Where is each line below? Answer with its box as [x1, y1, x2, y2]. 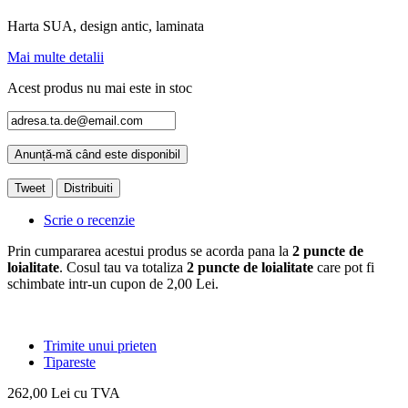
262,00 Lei [7, 384, 70, 401]
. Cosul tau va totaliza [59, 259, 187, 275]
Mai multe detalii [7, 48, 104, 65]
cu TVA [70, 384, 120, 401]
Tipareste [44, 353, 96, 370]
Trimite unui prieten [44, 337, 157, 353]
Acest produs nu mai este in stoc [7, 79, 192, 96]
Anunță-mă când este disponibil [15, 147, 180, 161]
